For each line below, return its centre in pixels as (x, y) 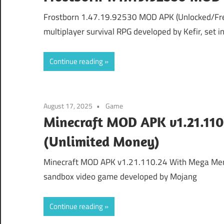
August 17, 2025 (68, 105)
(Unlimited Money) (101, 141)
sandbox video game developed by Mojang (120, 177)
